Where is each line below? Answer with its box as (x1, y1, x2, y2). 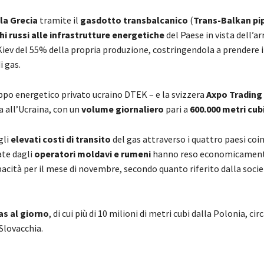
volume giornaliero (81, 103, 164, 115)
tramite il (38, 14, 80, 26)
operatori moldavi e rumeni (34, 147, 153, 160)
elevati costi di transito (11, 133, 111, 145)
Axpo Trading (206, 88, 262, 100)
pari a (164, 103, 190, 115)
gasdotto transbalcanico (80, 14, 188, 26)
